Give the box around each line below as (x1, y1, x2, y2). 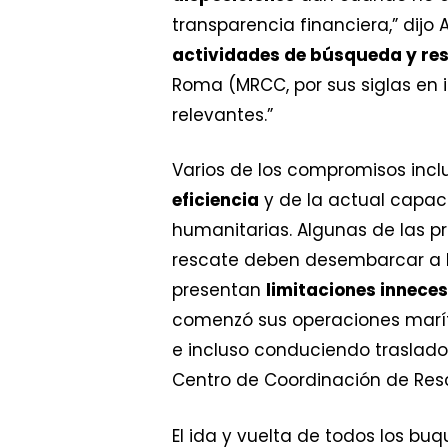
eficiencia (172, 188, 259, 213)
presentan (172, 278, 266, 303)
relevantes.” (172, 102, 273, 127)
